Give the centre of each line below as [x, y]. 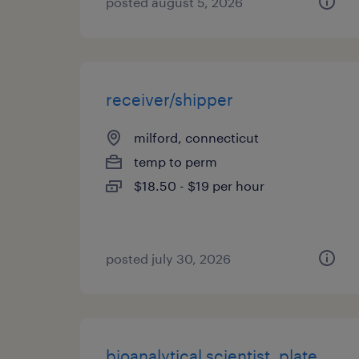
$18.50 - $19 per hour [199, 186]
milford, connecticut [196, 137]
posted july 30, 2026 [168, 258]
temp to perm [175, 161]
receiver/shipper [169, 99]
